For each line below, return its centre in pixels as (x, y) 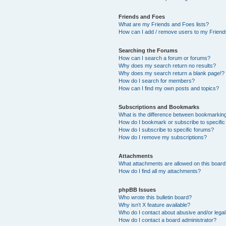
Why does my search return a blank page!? (172, 73)
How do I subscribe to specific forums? (166, 129)
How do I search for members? (157, 80)
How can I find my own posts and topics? (169, 88)
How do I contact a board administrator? (168, 220)
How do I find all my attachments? (160, 171)
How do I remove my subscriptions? (163, 137)
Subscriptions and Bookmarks (159, 107)
